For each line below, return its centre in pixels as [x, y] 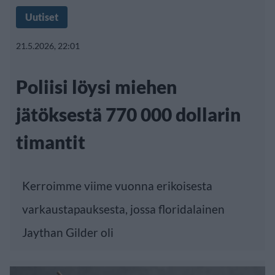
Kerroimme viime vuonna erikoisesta [117, 185]
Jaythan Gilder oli [68, 232]
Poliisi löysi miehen [96, 86]
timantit [51, 141]
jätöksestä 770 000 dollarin [128, 114]
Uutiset [42, 17]
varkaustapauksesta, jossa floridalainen [123, 209]
